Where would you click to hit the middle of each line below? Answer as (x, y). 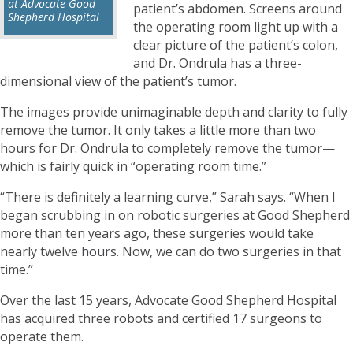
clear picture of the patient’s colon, (236, 45)
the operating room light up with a (236, 26)
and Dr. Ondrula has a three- (217, 63)
